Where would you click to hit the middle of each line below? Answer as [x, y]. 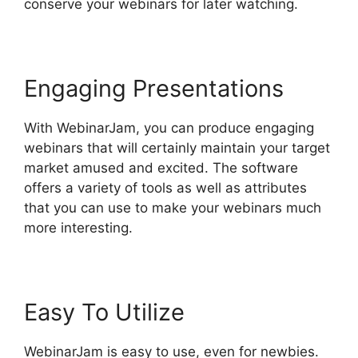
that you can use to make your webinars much [173, 207]
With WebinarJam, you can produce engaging [169, 127]
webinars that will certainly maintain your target [177, 147]
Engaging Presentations [154, 88]
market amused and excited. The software [161, 167]
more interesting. [78, 227]
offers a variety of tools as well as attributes [165, 187]
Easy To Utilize [104, 312]
